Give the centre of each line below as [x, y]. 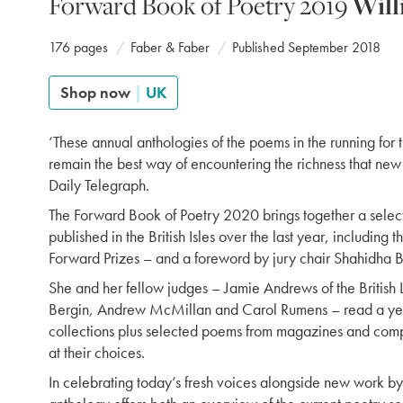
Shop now [97, 92]
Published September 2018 [306, 47]
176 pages [78, 47]
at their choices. [97, 352]
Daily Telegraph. [99, 185]
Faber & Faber [170, 47]
